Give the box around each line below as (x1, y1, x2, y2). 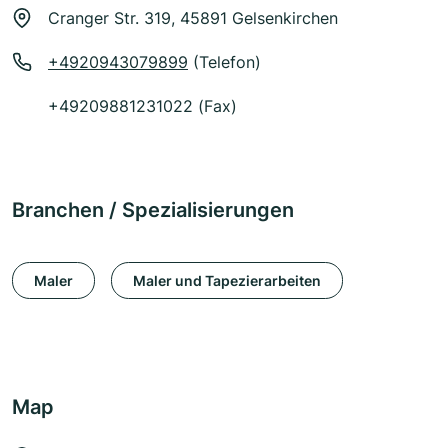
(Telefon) (188, 52, 261, 73)
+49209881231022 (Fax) (48, 96, 237, 117)
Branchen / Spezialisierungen (12, 198, 294, 223)
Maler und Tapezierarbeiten (133, 271, 321, 289)
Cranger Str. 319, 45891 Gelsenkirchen (48, 8, 338, 29)
